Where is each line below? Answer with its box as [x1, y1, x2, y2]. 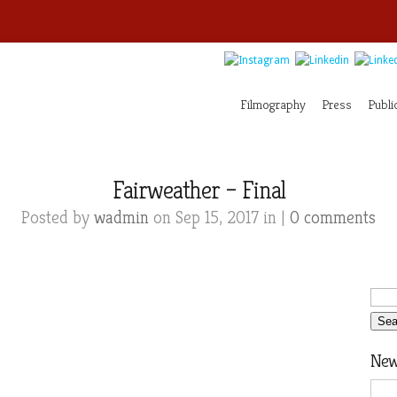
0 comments [290, 206, 376, 229]
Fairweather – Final [112, 175, 285, 206]
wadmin [94, 206, 149, 229]
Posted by [21, 206, 94, 229]
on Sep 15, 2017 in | [149, 206, 290, 229]
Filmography [240, 96, 306, 113]
